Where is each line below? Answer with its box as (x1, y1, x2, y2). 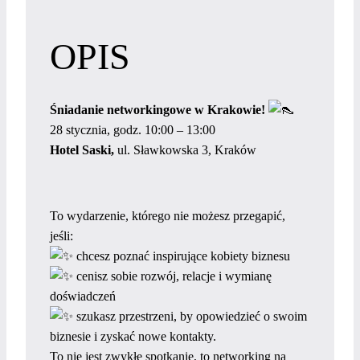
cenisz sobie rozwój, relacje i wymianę (73, 268, 272, 283)
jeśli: (50, 228, 73, 243)
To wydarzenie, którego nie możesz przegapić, (50, 208, 285, 223)
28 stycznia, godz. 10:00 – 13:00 (50, 122, 215, 137)
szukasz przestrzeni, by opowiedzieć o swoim (73, 309, 307, 323)
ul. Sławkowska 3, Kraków (114, 142, 256, 157)
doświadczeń (50, 288, 116, 303)
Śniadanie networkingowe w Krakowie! (50, 102, 265, 117)
